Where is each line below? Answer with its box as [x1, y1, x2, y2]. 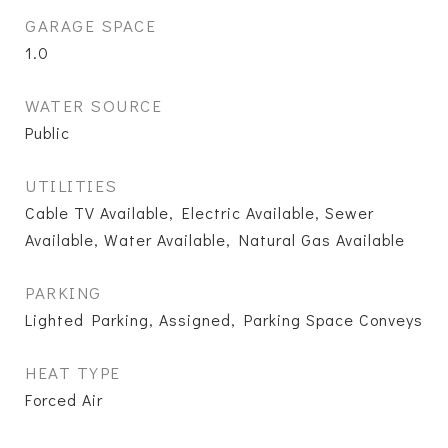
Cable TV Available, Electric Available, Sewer [25, 202, 374, 223]
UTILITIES [25, 174, 118, 197]
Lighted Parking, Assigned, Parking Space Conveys [25, 309, 423, 330]
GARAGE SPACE [25, 14, 156, 37]
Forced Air [25, 389, 103, 410]
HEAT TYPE [25, 361, 121, 384]
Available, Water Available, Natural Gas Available [25, 229, 405, 250]
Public [25, 122, 70, 143]
